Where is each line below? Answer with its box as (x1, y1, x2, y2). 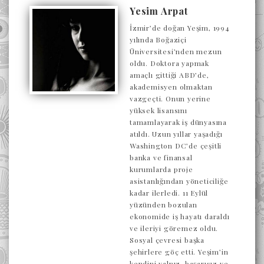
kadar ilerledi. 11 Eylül (130, 188, 209, 197)
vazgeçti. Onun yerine (130, 94, 211, 103)
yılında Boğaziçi (130, 35, 187, 44)
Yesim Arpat (130, 5, 188, 17)
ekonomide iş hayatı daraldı (130, 212, 230, 221)
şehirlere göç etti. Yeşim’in (130, 247, 229, 256)
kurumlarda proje (130, 164, 193, 174)
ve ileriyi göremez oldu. (130, 223, 219, 233)
